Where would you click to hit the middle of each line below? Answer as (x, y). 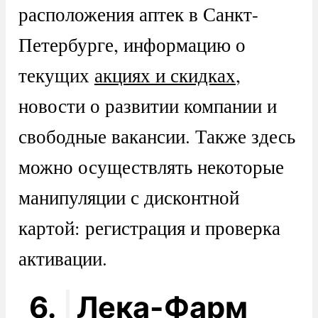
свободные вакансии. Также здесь (157, 136)
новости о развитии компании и (147, 106)
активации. (62, 258)
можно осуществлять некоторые (151, 167)
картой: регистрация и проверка (149, 228)
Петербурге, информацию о (132, 45)
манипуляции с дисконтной (128, 197)
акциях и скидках (165, 75)
